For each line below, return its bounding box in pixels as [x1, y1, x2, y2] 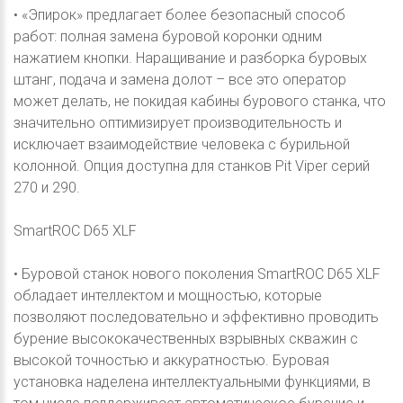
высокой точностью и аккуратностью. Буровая [13, 351, 329, 369]
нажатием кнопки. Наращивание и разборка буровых [13, 49, 367, 67]
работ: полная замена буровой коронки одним [13, 27, 322, 45]
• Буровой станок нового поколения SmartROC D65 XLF [13, 264, 381, 282]
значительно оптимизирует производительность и [13, 113, 342, 131]
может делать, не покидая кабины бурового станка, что [13, 92, 386, 110]
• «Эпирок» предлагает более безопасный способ [13, 5, 345, 23]
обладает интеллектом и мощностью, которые [13, 286, 322, 304]
